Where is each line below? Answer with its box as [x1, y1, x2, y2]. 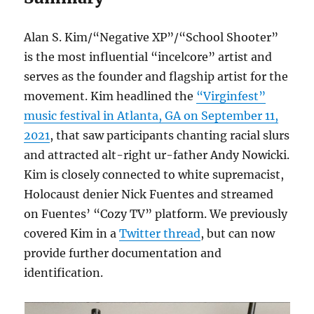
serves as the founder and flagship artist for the [24, 69, 289, 83]
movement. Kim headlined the [24, 89, 197, 103]
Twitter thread [119, 226, 201, 240]
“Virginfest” [196, 89, 266, 103]
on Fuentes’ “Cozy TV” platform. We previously [24, 207, 288, 221]
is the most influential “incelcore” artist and [24, 50, 273, 64]
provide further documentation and [24, 246, 222, 260]
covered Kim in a [24, 226, 120, 240]
